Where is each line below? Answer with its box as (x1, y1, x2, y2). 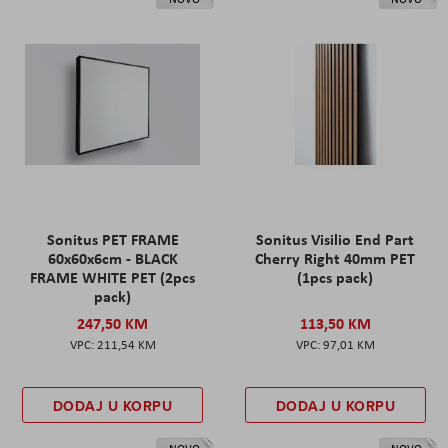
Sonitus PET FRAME (46, 227, 179, 250)
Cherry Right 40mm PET (255, 246, 416, 269)
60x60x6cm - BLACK (47, 246, 178, 269)
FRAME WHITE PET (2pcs (30, 265, 196, 288)
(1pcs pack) (297, 265, 374, 288)
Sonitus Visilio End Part (256, 227, 415, 250)
